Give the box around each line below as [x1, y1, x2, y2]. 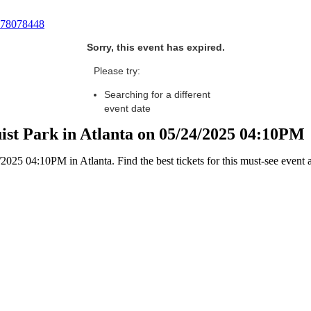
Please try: [94, 65, 140, 76]
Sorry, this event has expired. [86, 42, 225, 53]
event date [104, 103, 151, 114]
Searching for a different [104, 89, 210, 100]
